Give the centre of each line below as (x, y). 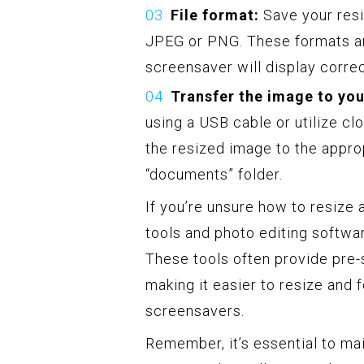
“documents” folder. (214, 175)
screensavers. (195, 311)
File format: (215, 15)
